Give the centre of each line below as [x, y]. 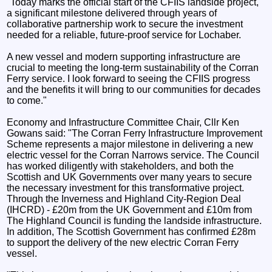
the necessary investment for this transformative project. [126, 188]
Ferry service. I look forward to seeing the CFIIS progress [129, 78]
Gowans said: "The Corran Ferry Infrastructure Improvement [135, 133]
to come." [27, 100]
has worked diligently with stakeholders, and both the [121, 166]
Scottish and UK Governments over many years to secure [130, 177]
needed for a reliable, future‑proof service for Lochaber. [124, 35]
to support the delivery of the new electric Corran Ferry [123, 242]
